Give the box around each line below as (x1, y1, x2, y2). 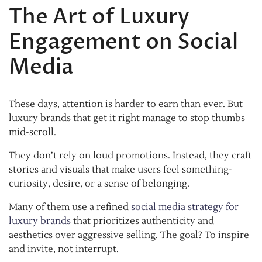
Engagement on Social (9, 27, 238, 57)
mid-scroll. (9, 126, 56, 139)
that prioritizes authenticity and (71, 215, 214, 227)
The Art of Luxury (9, 2, 189, 32)
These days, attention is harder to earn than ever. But (9, 98, 243, 111)
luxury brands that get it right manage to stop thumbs (9, 112, 245, 125)
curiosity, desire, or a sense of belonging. (9, 178, 189, 190)
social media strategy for (131, 201, 239, 213)
